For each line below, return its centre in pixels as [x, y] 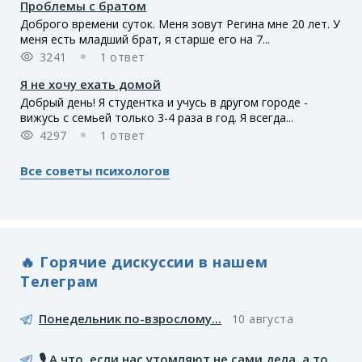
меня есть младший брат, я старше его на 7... [145, 39]
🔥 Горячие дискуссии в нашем [144, 262]
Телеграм [59, 282]
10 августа [263, 318]
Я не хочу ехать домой [90, 84]
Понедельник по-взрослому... [130, 318]
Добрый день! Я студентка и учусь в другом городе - [164, 102]
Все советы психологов [95, 170]
